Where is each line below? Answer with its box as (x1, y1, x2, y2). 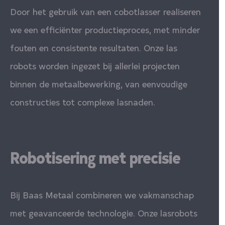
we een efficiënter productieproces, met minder (10, 23, 200, 36)
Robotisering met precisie (10, 146, 180, 168)
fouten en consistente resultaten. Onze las (10, 41, 177, 54)
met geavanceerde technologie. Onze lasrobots (10, 206, 197, 219)
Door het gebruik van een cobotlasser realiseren (10, 5, 201, 18)
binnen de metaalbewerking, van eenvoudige (10, 77, 187, 90)
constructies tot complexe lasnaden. (10, 95, 155, 108)
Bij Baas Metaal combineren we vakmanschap (10, 188, 194, 201)
